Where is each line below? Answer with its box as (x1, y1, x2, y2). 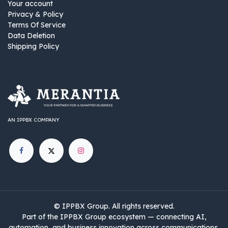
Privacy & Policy (8, 10, 63, 19)
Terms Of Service (8, 20, 66, 30)
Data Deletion (8, 31, 55, 41)
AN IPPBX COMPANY (8, 117, 60, 124)
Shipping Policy (8, 42, 59, 51)
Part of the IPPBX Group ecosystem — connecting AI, (21, 212, 207, 222)
